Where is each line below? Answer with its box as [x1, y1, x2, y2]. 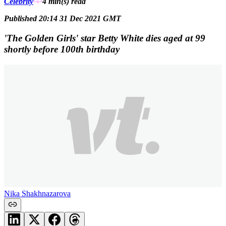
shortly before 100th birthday [4, 43, 120, 54]
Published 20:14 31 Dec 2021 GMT [4, 14, 121, 23]
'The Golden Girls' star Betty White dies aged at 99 [4, 32, 205, 43]
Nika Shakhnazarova [4, 189, 71, 198]
